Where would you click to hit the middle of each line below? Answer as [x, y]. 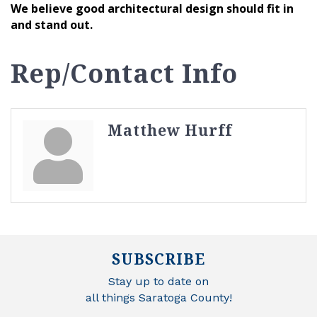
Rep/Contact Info [124, 73]
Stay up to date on [158, 281]
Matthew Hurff [170, 130]
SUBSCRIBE [158, 259]
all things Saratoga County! [158, 297]
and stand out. [52, 24]
